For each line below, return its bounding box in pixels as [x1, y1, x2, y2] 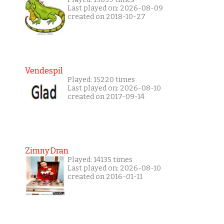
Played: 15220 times [67, 75, 135, 84]
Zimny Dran [24, 146, 68, 156]
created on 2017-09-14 [67, 92, 144, 101]
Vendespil [24, 66, 63, 76]
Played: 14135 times [67, 155, 132, 164]
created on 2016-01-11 [67, 172, 142, 181]
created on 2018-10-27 [67, 12, 145, 21]
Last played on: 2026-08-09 [67, 4, 163, 13]
